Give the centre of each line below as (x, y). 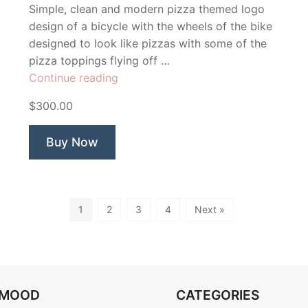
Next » (209, 210)
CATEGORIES (218, 295)
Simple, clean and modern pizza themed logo (147, 9)
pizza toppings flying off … (99, 61)
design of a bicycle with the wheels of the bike (151, 26)
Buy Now (72, 142)
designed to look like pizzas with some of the (148, 44)
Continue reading (74, 78)
